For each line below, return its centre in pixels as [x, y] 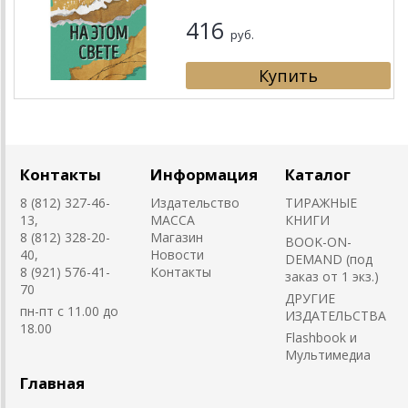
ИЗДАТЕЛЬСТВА [336, 316]
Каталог [318, 174]
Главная [52, 383]
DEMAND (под [329, 259]
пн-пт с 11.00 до [69, 311]
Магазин [177, 237]
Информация [204, 174]
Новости [177, 255]
